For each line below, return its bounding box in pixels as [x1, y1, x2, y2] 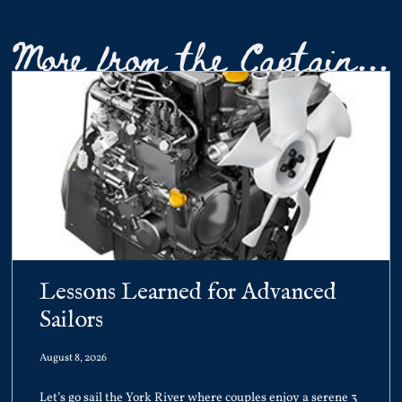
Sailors [39, 304, 104, 335]
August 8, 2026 [39, 350, 108, 365]
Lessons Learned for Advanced [39, 276, 337, 307]
